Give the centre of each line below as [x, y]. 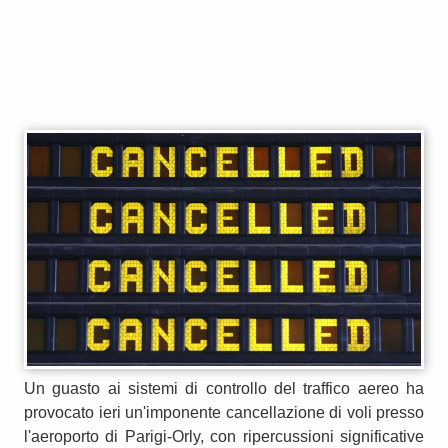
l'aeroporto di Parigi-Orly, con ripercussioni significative [224, 436]
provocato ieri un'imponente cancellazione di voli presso [224, 412]
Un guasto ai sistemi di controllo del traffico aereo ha [224, 388]
